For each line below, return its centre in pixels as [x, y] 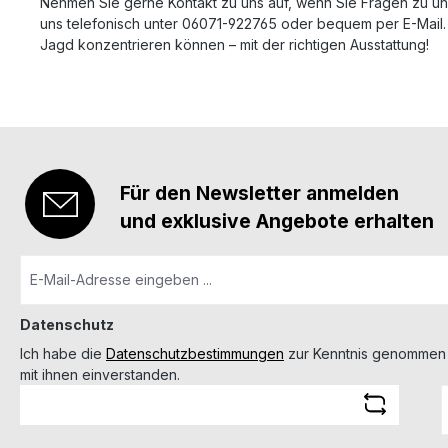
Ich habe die [63, 353]
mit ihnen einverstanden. [100, 374]
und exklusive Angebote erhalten [277, 220]
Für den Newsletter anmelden [259, 192]
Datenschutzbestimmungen [195, 353]
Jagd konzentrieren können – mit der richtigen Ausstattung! [234, 44]
